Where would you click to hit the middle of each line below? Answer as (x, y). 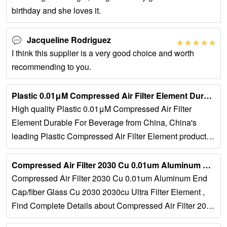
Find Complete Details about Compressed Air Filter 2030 (113, 205)
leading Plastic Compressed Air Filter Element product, (110, 136)
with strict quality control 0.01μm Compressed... (97, 150)
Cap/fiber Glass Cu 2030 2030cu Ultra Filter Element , (108, 192)
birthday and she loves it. (56, 10)
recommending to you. (51, 67)
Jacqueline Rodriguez (69, 40)
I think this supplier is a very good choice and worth (103, 53)
